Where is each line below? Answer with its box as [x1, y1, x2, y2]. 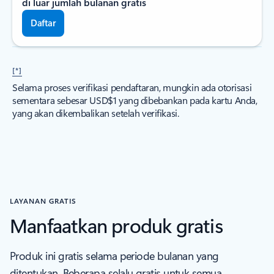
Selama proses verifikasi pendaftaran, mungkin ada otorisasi [12, 81, 252, 94]
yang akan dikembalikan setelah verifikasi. [12, 106, 179, 119]
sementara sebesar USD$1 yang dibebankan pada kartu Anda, [12, 94, 257, 106]
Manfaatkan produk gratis [10, 212, 223, 238]
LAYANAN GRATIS [10, 196, 77, 206]
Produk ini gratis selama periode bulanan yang [10, 248, 219, 263]
